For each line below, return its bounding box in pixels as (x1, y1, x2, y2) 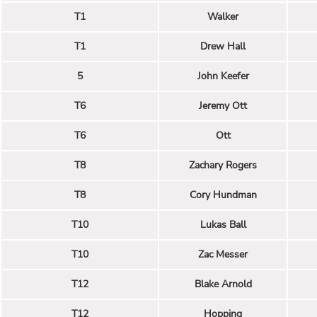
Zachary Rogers (189, 158, 257, 172)
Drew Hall (200, 39, 246, 53)
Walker (207, 9, 238, 23)
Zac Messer (198, 247, 248, 261)
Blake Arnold (194, 277, 252, 291)
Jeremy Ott (199, 98, 247, 113)
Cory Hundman (189, 188, 257, 202)
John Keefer (197, 69, 249, 83)
